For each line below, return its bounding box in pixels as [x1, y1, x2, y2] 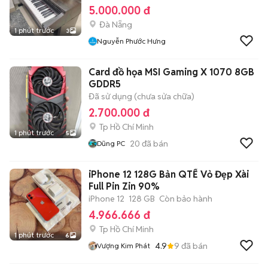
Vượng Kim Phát [97, 241, 150, 250]
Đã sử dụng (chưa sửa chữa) [89, 91, 194, 102]
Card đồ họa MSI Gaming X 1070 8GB [89, 66, 254, 78]
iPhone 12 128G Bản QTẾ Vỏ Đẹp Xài [89, 168, 249, 181]
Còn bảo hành [159, 193, 212, 204]
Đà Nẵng [99, 19, 132, 30]
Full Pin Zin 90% [89, 180, 160, 193]
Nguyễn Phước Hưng [97, 36, 166, 45]
